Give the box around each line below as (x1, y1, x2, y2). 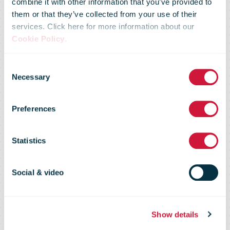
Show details (151, 209, 199, 219)
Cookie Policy (12, 34, 65, 43)
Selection (4, 74, 35, 84)
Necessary (12, 72, 50, 82)
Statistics (12, 136, 46, 145)
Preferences (12, 104, 56, 113)
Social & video (12, 168, 64, 177)
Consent (4, 62, 32, 71)
